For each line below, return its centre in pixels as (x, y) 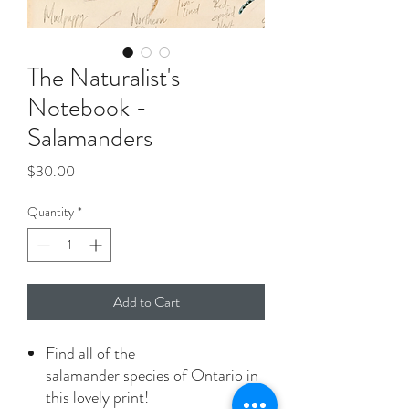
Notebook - (87, 108)
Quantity (51, 212)
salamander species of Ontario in (152, 375)
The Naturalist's (104, 78)
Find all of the (90, 353)
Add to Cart (146, 302)
